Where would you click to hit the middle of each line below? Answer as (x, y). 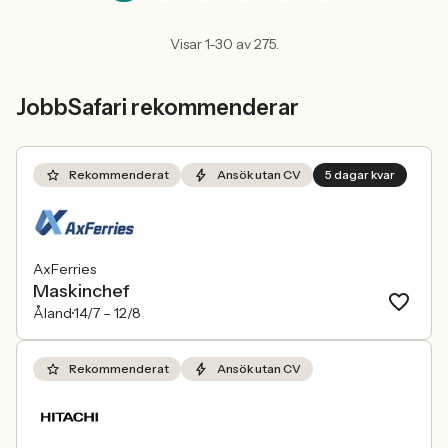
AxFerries (64, 269)
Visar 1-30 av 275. (224, 44)
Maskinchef (81, 291)
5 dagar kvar (360, 174)
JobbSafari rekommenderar (157, 107)
